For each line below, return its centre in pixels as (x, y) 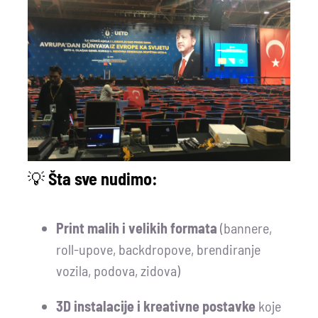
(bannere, (244, 228)
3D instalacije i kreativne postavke (155, 306)
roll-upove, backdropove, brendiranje (158, 250)
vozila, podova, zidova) (118, 271)
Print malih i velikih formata (136, 228)
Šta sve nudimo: (103, 179)
